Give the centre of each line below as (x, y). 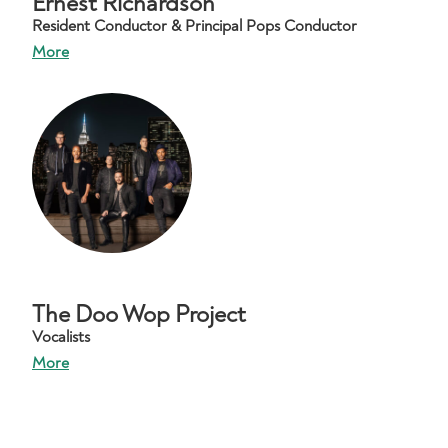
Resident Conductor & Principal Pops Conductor (194, 26)
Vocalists (61, 337)
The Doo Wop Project (139, 315)
